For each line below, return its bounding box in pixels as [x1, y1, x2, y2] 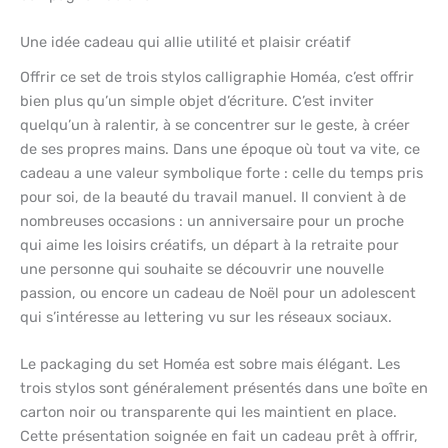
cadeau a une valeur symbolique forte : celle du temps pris [20, 163, 423, 182]
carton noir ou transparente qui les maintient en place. [20, 403, 397, 421]
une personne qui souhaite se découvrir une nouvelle [20, 259, 384, 278]
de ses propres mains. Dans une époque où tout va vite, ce [20, 139, 420, 158]
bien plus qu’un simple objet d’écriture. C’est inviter [20, 91, 374, 110]
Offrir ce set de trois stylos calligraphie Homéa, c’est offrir [20, 67, 414, 86]
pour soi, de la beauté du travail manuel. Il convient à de [20, 187, 406, 206]
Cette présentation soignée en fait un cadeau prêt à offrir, [20, 427, 418, 445]
